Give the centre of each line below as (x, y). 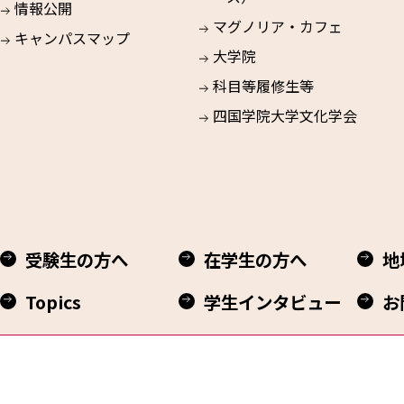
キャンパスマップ (73, 38)
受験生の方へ (77, 259)
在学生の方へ (255, 259)
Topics (53, 302)
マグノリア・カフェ (278, 26)
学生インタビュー (272, 302)
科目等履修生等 (264, 86)
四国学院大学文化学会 (285, 115)
